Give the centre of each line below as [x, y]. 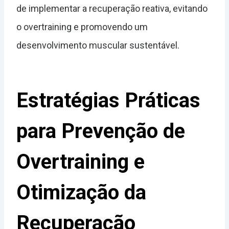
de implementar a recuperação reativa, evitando [112, 9]
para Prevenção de [101, 131]
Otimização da [81, 193]
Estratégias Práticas [108, 101]
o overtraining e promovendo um [82, 27]
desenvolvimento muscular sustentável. [98, 45]
